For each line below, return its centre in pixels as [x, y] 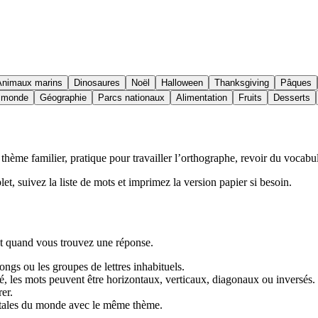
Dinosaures [97, 82]
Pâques [296, 82]
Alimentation [202, 97]
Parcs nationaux [131, 97]
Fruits [250, 97]
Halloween [182, 82]
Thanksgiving [242, 82]
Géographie [63, 97]
